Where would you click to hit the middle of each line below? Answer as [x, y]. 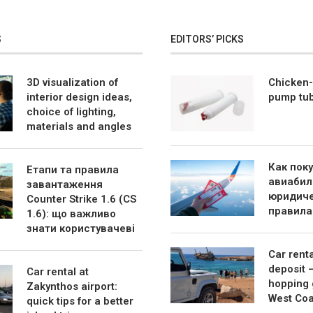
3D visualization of [73, 82]
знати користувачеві [81, 228]
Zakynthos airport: [72, 286]
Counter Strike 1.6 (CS [82, 199]
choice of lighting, [72, 111]
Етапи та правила [73, 169]
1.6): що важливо [72, 213]
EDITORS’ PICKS [208, 39]
